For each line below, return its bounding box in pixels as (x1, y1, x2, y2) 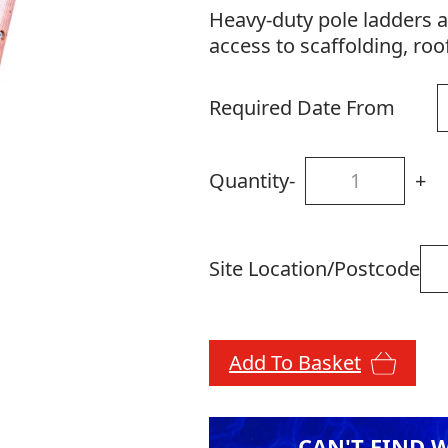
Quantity (208, 167, 289, 195)
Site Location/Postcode (208, 255, 420, 283)
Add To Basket (228, 349, 361, 377)
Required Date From (208, 94, 395, 122)
